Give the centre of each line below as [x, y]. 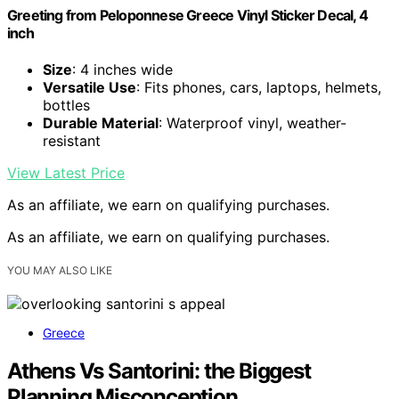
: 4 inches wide [122, 69]
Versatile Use [90, 87]
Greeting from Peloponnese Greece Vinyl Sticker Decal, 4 [188, 15]
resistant [72, 140]
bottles [66, 105]
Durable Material [101, 122]
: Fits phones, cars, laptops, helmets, [259, 87]
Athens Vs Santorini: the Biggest [159, 370]
